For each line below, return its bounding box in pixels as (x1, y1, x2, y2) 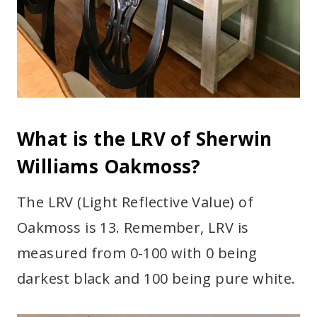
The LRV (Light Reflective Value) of (17, 192, 253, 212)
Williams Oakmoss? (17, 154, 201, 180)
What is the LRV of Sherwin (17, 126, 272, 152)
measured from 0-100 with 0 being (17, 243, 258, 263)
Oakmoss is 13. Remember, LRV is (17, 218, 249, 238)
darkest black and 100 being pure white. (17, 269, 296, 289)
